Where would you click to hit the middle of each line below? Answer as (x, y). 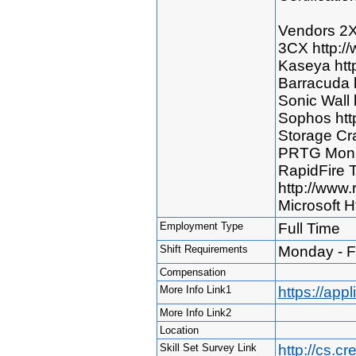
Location (179, 330)
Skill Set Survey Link (208, 347)
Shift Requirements (203, 249)
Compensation (192, 272)
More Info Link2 (195, 312)
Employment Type (201, 226)
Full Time (309, 228)
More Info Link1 (195, 289)
